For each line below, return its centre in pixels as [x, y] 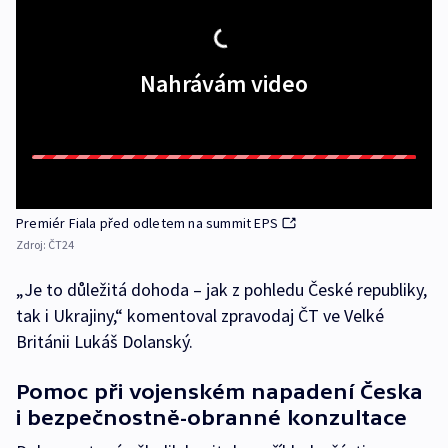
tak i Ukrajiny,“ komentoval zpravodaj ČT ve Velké [200, 315]
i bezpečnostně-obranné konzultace [211, 417]
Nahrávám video [224, 83]
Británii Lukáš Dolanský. [104, 341]
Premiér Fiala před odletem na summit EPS [147, 223]
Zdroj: [32, 244]
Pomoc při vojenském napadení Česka [219, 391]
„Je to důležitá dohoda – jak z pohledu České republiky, [221, 289]
